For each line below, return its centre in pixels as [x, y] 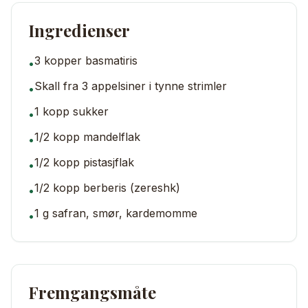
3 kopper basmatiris [86, 60]
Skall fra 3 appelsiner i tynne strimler [131, 86]
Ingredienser [79, 30]
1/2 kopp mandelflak [87, 137]
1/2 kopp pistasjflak [84, 162]
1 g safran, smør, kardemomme [116, 213]
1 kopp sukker [71, 111]
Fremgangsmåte [92, 292]
